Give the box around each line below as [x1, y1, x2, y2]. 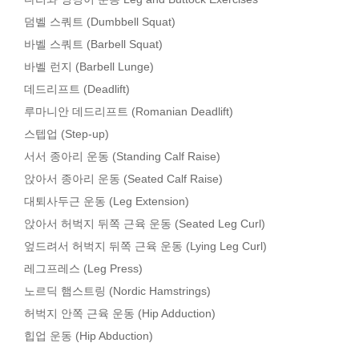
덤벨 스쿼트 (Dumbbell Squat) [24, 15, 175, 28]
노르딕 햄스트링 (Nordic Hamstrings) [24, 284, 211, 297]
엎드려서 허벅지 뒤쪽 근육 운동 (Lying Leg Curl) [24, 240, 267, 252]
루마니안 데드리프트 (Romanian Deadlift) [24, 105, 233, 118]
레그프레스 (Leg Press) [24, 262, 143, 275]
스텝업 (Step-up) [24, 127, 109, 140]
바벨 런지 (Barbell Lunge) [24, 60, 154, 73]
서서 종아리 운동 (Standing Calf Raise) [24, 150, 220, 163]
